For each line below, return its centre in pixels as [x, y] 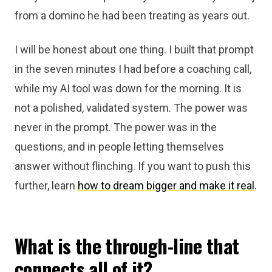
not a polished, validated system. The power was [131, 108]
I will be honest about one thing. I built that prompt [134, 49]
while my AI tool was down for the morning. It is [128, 88]
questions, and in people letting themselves [119, 147]
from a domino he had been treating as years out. [132, 15]
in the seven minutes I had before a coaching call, [133, 69]
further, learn [46, 185]
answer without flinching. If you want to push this [133, 166]
